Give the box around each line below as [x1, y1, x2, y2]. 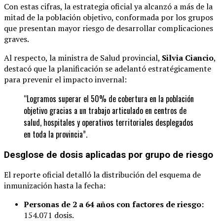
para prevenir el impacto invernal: [4, 74, 127, 85]
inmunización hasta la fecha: [4, 180, 106, 191]
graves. [4, 33, 29, 44]
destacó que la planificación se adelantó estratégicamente [4, 63, 211, 74]
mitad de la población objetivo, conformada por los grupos [4, 11, 213, 23]
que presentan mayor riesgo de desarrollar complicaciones [4, 22, 213, 34]
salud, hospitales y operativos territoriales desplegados [24, 116, 193, 128]
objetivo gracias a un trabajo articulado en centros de [24, 104, 186, 116]
